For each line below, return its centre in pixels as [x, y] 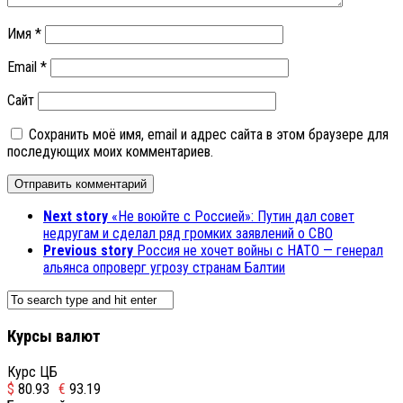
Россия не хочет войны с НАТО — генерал [260, 251]
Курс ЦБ [32, 372]
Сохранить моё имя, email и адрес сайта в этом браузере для [209, 135]
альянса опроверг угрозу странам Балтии [164, 268]
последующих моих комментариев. [110, 152]
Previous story [88, 251]
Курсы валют [54, 337]
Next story [76, 217]
